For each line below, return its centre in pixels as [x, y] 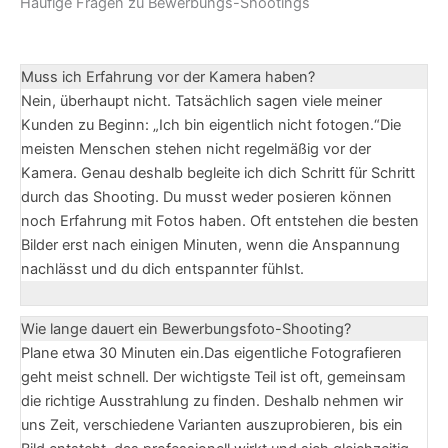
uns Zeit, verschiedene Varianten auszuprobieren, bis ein [212, 424]
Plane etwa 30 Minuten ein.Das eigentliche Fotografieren [211, 352]
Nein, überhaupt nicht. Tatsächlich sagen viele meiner [201, 101]
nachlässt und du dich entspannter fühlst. [162, 269]
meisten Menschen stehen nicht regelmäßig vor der [196, 149]
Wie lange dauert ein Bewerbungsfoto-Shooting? [186, 328]
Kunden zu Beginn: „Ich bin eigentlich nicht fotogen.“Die [211, 125]
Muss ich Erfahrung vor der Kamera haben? [168, 77]
